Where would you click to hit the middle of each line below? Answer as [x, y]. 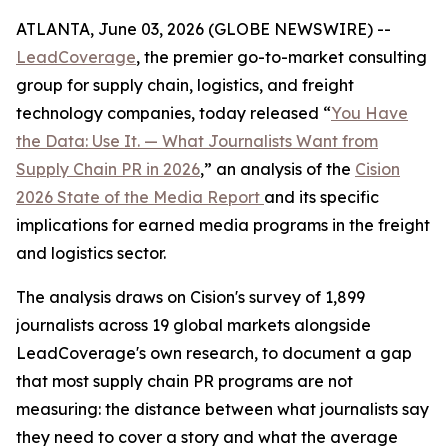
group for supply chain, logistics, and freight [185, 85]
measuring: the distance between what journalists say [222, 409]
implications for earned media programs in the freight [223, 225]
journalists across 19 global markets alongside [193, 325]
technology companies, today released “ [173, 113]
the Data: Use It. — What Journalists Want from [197, 141]
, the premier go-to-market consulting [281, 57]
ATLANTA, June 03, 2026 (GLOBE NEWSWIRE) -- [203, 29]
